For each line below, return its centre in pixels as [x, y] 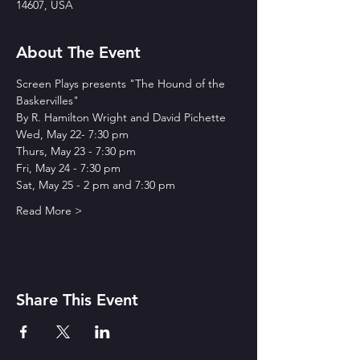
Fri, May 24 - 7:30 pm [68, 168]
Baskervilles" [47, 100]
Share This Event [77, 300]
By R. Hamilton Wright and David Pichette [121, 117]
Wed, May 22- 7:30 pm [72, 134]
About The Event [78, 52]
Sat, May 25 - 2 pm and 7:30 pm [96, 185]
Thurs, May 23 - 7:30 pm [76, 151]
